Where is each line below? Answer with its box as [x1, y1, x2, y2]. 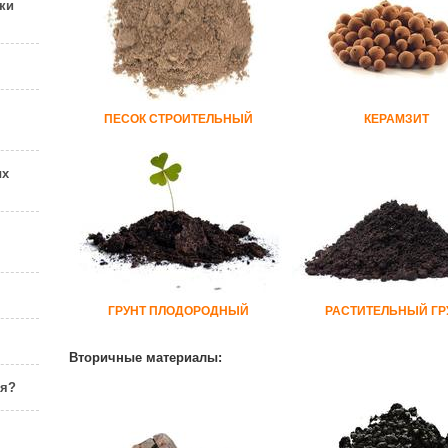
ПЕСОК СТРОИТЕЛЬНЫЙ [104, 112, 253, 126]
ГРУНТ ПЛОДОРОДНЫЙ [108, 304, 249, 318]
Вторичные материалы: [69, 350, 222, 365]
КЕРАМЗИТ [364, 112, 429, 126]
